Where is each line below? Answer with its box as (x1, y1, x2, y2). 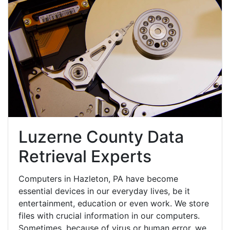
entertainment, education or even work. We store (18, 198, 209, 208)
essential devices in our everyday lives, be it (18, 185, 190, 196)
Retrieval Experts (18, 146, 151, 166)
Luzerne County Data (18, 126, 184, 147)
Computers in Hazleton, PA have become (18, 173, 178, 184)
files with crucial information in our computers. (18, 210, 200, 221)
